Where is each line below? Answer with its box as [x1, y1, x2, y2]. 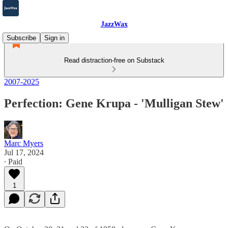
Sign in [44, 34, 65, 42]
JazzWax [100, 20, 128, 28]
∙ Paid [4, 157, 22, 166]
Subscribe [7, 34, 36, 42]
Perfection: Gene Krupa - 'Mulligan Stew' [4, 96, 224, 110]
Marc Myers [4, 138, 43, 148]
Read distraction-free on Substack [64, 56, 164, 64]
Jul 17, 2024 [4, 148, 44, 157]
